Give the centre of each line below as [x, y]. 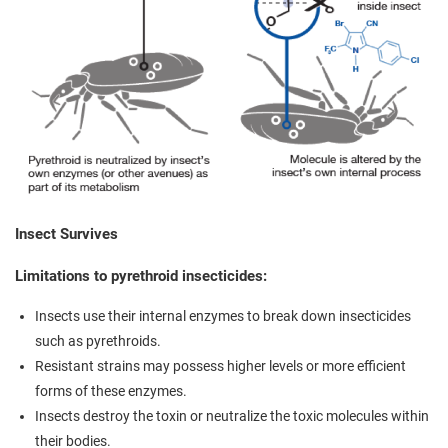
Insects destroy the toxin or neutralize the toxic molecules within [232, 415]
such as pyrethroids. [98, 340]
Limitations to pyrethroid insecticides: [141, 275]
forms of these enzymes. [111, 390]
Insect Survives [66, 233]
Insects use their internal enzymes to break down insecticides [223, 315]
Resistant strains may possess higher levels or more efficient [220, 365]
